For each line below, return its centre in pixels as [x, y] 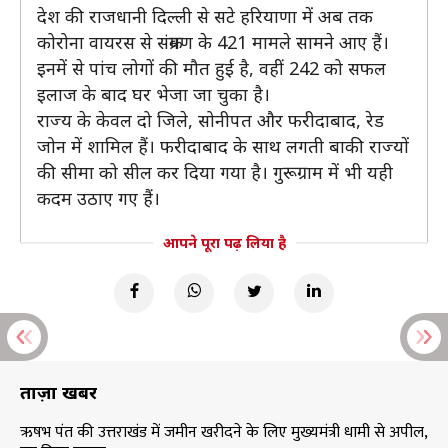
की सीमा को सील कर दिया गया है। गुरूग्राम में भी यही [215, 172]
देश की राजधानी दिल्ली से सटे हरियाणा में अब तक [205, 16]
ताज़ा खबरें [58, 392]
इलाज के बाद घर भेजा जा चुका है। [153, 94]
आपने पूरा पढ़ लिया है [224, 242]
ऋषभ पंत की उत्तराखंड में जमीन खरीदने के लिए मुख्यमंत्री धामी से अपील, [223, 432]
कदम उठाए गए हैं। [98, 198]
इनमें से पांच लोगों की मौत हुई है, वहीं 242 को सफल [211, 68]
